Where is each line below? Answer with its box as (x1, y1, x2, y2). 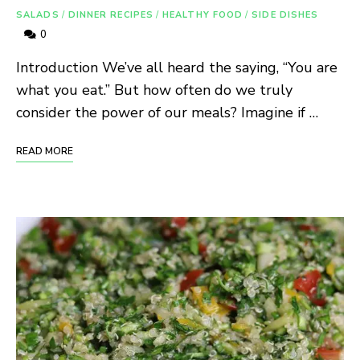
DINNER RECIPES (67, 9, 154, 22)
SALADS (16, 9, 59, 22)
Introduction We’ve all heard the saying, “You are (16, 58, 337, 78)
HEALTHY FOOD (162, 9, 243, 22)
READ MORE (16, 145, 73, 158)
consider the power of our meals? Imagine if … (16, 103, 318, 123)
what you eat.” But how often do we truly (16, 80, 292, 100)
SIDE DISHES (252, 9, 319, 22)
